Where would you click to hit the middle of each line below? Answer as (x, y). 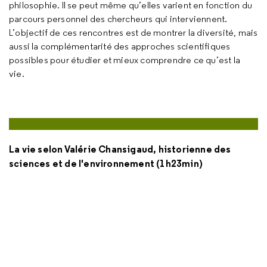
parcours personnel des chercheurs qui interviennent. (118, 19)
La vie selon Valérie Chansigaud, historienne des (120, 149)
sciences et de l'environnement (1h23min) (106, 163)
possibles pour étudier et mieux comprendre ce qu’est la (125, 60)
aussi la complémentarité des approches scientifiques (120, 46)
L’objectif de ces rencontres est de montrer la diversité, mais (133, 33)
